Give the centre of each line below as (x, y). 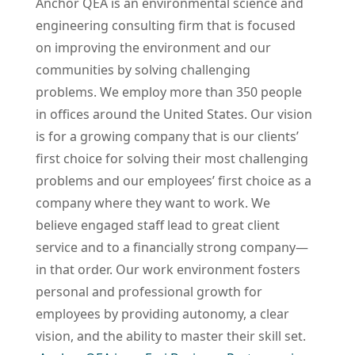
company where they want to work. (142, 202)
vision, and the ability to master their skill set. (171, 336)
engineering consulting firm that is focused (166, 25)
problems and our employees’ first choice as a (174, 180)
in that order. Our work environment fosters (168, 269)
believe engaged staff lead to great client (158, 225)
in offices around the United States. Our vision (174, 114)
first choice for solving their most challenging (172, 158)
